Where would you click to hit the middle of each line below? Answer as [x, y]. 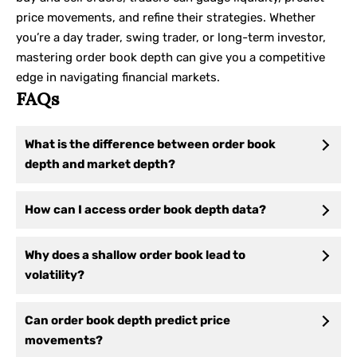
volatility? [55, 275]
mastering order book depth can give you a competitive [171, 58]
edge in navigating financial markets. [118, 78]
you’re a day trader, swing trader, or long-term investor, [171, 38]
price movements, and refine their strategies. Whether [166, 18]
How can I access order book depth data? [145, 210]
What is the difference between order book [150, 145]
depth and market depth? [100, 165]
